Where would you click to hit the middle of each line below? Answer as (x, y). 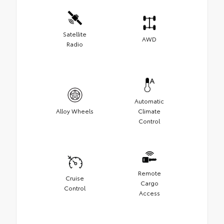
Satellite (75, 33)
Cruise (75, 177)
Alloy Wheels (75, 110)
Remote (149, 172)
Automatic (149, 100)
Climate (149, 110)
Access (149, 192)
